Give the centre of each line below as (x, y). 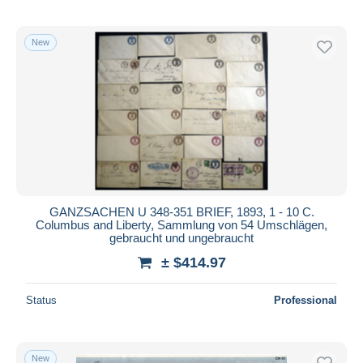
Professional (305, 300)
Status (41, 300)
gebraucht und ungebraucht (181, 237)
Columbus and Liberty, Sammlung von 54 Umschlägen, (181, 224)
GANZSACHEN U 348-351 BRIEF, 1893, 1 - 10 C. (181, 211)
